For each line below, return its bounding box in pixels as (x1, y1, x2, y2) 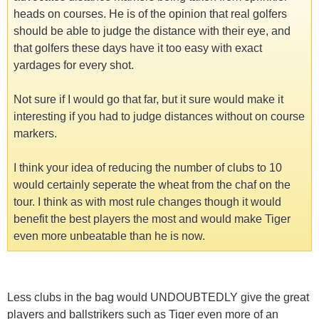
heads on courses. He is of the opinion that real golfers (14, 7, 287, 20)
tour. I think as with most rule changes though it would (14, 195, 281, 208)
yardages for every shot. (14, 58, 134, 71)
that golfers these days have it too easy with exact (14, 41, 262, 54)
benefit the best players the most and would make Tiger (14, 212, 291, 225)
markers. (14, 127, 57, 140)
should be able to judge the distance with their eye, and (14, 24, 291, 37)
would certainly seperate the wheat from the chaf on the (14, 178, 291, 191)
